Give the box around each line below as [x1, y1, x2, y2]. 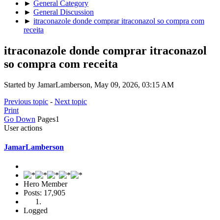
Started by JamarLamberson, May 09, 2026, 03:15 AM [4, 80, 174, 89]
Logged [24, 206, 48, 215]
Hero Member [24, 180, 67, 189]
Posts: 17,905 [24, 189, 65, 197]
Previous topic [4, 97, 48, 106]
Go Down [4, 114, 35, 123]
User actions [4, 123, 42, 132]
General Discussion [33, 7, 94, 16]
